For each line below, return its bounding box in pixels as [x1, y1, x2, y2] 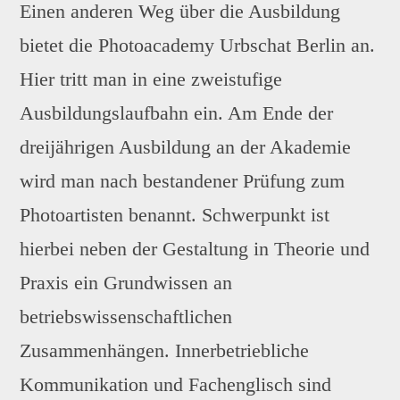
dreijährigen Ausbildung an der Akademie [20, 135, 352, 158]
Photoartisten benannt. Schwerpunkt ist [20, 203, 330, 226]
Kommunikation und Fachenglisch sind [20, 372, 332, 396]
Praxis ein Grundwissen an [20, 271, 233, 294]
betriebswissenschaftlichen [20, 304, 233, 328]
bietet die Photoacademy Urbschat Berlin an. [20, 33, 376, 56]
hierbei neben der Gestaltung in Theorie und [20, 237, 371, 260]
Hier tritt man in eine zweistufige [20, 67, 283, 90]
